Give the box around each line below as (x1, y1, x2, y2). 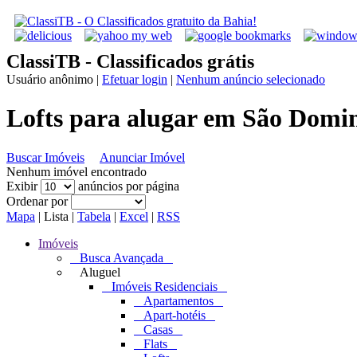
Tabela (77, 209, 111, 223)
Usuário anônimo (6, 73, 96, 86)
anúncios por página (75, 178, 179, 193)
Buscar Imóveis (6, 150, 84, 164)
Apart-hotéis (134, 308, 215, 322)
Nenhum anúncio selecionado (176, 73, 325, 86)
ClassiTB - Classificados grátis (6, 51, 254, 72)
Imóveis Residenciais (102, 279, 227, 293)
